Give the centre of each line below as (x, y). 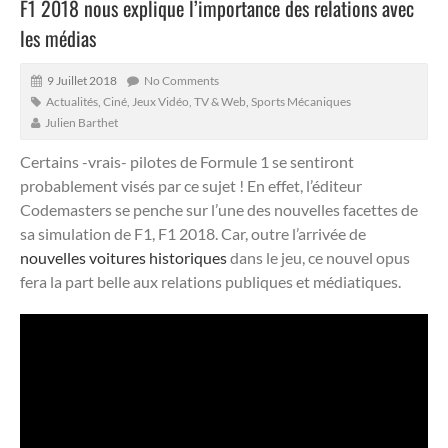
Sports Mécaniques (301, 101)
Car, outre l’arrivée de (292, 233)
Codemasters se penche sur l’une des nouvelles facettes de (219, 209)
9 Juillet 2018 (82, 80)
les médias (58, 37)
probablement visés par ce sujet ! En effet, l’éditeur (191, 185)
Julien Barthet (81, 122)
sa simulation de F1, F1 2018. (119, 233)
